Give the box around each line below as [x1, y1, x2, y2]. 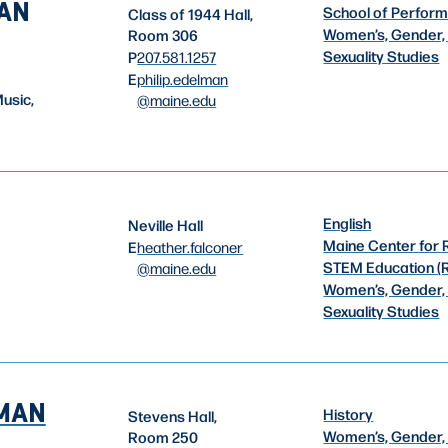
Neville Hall [128, 214, 204, 235]
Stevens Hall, [128, 405, 218, 426]
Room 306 [128, 25, 199, 46]
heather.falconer [137, 236, 244, 256]
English [323, 212, 372, 233]
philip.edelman [137, 69, 229, 89]
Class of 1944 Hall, [128, 4, 254, 25]
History [323, 403, 374, 424]
